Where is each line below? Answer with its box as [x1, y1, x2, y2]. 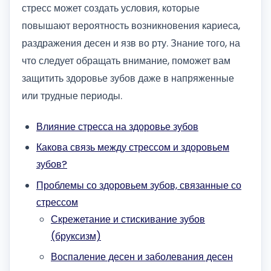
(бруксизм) [51, 229, 101, 243]
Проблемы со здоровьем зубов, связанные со [36, 178, 241, 192]
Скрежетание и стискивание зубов [51, 212, 205, 226]
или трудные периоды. [22, 89, 122, 103]
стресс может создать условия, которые [22, 1, 200, 16]
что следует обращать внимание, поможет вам [22, 54, 230, 68]
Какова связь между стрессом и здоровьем [36, 140, 229, 155]
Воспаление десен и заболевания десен [51, 250, 233, 264]
